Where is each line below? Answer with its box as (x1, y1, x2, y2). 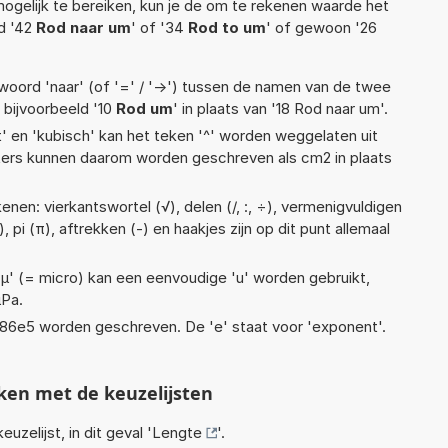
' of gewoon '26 (266, 17, 377, 37)
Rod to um (188, 17, 266, 37)
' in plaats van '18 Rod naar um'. (173, 98, 388, 118)
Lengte (152, 422, 202, 442)
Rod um (116, 98, 173, 118)
